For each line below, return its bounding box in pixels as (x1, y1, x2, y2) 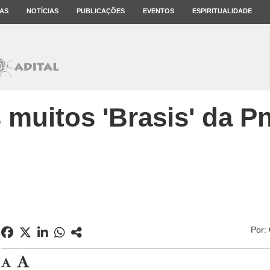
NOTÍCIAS (27, 7, 58, 14)
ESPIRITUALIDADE (192, 7, 252, 14)
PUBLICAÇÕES (77, 7, 125, 14)
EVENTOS (143, 7, 174, 14)
